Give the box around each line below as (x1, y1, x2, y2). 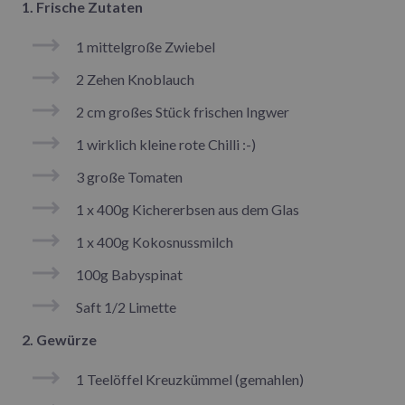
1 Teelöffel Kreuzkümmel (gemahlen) (76, 370, 304, 388)
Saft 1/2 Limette (76, 297, 179, 316)
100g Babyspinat (76, 265, 183, 283)
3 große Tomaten (76, 167, 183, 185)
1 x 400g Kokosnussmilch (76, 232, 233, 250)
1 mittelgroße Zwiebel (76, 37, 218, 55)
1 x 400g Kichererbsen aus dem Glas (76, 200, 302, 218)
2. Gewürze (22, 330, 97, 348)
